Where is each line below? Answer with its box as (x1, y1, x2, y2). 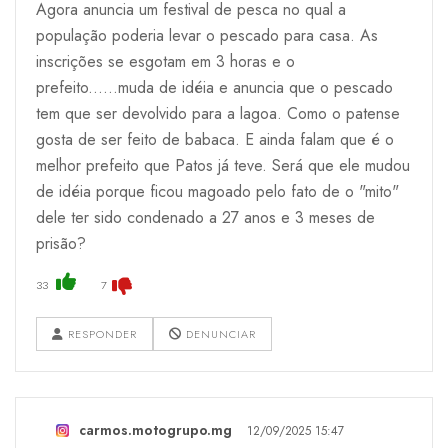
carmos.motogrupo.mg (79, 419, 232, 440)
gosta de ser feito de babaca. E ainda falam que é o (36, 127, 394, 151)
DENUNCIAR (182, 325, 256, 342)
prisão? (36, 231, 86, 255)
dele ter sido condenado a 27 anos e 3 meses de (36, 205, 375, 229)
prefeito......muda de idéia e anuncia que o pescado (36, 75, 393, 99)
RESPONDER (64, 325, 137, 342)
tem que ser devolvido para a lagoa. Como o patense (36, 101, 400, 125)
